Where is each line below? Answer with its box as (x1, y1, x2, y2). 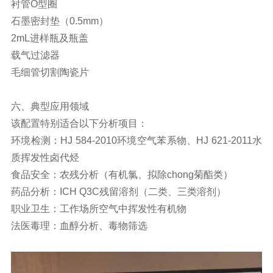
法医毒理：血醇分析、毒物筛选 (10, 220, 147, 231)
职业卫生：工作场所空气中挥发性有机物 (10, 203, 186, 214)
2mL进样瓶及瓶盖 (10, 32, 88, 43)
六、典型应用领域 (10, 101, 89, 112)
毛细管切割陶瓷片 (10, 66, 89, 77)
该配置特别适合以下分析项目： (10, 118, 147, 129)
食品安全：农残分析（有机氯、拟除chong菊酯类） (10, 169, 233, 180)
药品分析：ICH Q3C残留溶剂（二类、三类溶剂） (10, 186, 226, 197)
